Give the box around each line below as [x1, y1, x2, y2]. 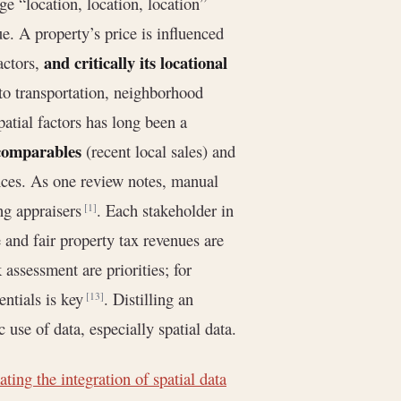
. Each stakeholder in [97, 198, 234, 221]
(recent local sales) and [81, 139, 235, 162]
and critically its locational [44, 49, 227, 74]
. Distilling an [104, 286, 193, 310]
